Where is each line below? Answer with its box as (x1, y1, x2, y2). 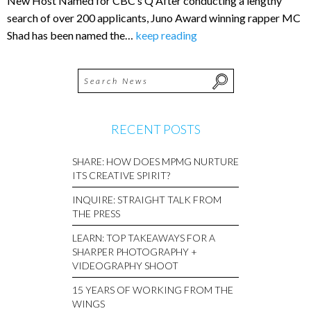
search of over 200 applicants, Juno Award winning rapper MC (7, 11, 301, 25)
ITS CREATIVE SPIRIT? (72, 169, 170, 182)
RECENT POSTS (110, 121, 201, 137)
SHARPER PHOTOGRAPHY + (72, 246, 197, 258)
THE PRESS (72, 208, 120, 220)
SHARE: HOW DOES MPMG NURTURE (72, 155, 239, 168)
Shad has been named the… (7, 28, 135, 42)
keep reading (135, 28, 197, 42)
